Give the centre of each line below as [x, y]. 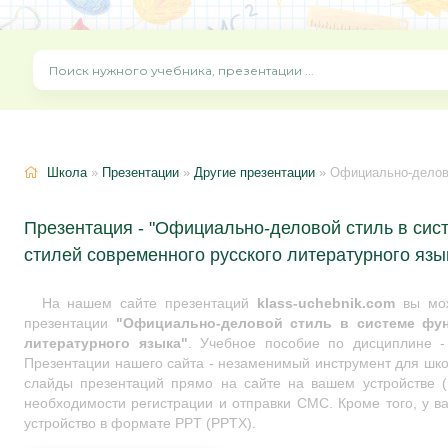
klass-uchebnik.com [325, 303]
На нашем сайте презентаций [149, 303]
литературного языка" [106, 343]
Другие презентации [254, 172]
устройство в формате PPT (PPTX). [140, 423]
